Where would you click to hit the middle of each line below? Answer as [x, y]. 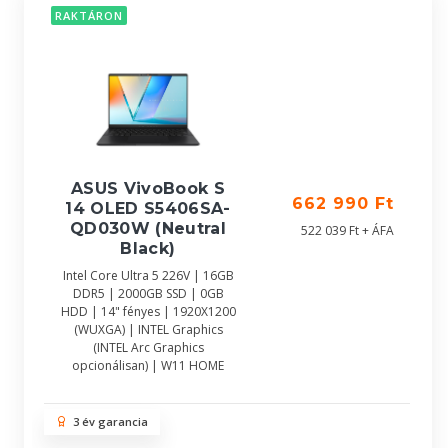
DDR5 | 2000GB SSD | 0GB [148, 293]
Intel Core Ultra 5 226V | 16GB [148, 275]
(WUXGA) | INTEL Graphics [148, 329]
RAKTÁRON [89, 16]
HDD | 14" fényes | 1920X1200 [148, 311]
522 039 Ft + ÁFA [347, 230]
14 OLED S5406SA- [148, 208]
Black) [148, 248]
